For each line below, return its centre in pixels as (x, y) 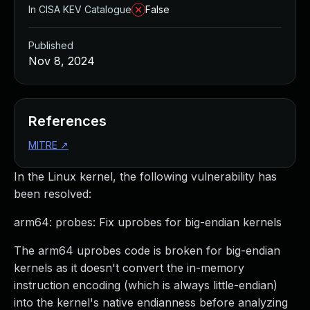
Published (51, 45)
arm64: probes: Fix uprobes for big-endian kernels (148, 222)
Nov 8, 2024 (62, 61)
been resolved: (53, 194)
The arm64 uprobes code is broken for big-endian (147, 250)
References (67, 121)
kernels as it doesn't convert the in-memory (129, 268)
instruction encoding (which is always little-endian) (146, 285)
